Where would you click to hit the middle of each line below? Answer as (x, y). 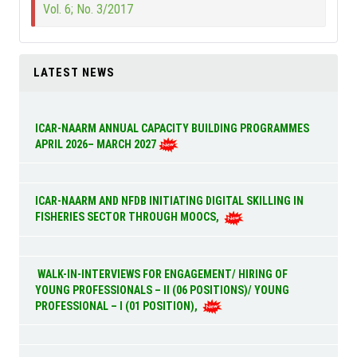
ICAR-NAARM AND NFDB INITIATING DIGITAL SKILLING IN (170, 201)
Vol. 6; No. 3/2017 (88, 10)
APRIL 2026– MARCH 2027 (97, 145)
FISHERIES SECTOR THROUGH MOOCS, (130, 217)
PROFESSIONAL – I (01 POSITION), (119, 306)
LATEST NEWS (75, 73)
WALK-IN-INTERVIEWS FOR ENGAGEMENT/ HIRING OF (162, 274)
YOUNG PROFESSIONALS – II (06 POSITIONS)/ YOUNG (163, 290)
